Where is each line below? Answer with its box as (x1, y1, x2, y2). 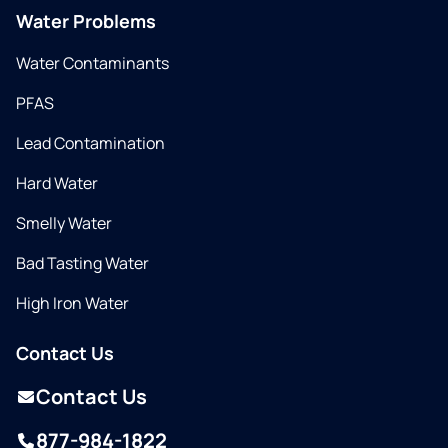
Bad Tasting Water (16, 252, 149, 274)
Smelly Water (16, 212, 112, 234)
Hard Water (16, 172, 98, 194)
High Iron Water (16, 292, 129, 314)
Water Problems (16, 9, 156, 33)
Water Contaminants (16, 52, 169, 74)
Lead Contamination (16, 132, 165, 154)
